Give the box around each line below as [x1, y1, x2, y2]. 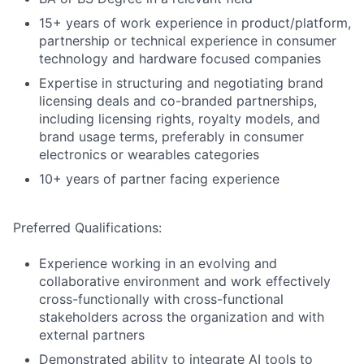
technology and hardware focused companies [39, 50, 321, 67]
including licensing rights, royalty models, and [39, 110, 320, 127]
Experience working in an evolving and [39, 255, 277, 271]
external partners [39, 327, 145, 343]
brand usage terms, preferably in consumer [39, 128, 304, 145]
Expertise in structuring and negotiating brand [39, 75, 323, 91]
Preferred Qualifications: [13, 219, 162, 236]
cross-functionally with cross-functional [39, 291, 284, 307]
